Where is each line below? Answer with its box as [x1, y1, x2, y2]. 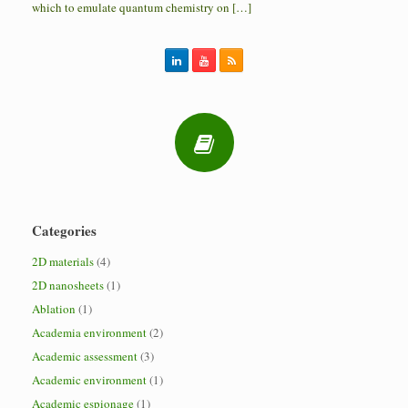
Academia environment [32, 324, 147, 341]
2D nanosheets [32, 277, 104, 293]
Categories [32, 220, 97, 240]
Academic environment [32, 372, 147, 388]
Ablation [32, 301, 76, 317]
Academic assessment [32, 348, 138, 364]
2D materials [32, 253, 94, 270]
